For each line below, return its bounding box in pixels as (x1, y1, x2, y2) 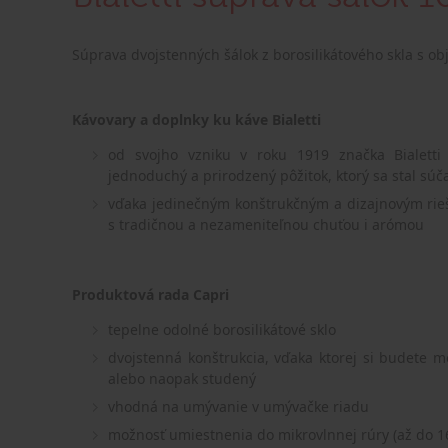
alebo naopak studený (108, 369, 260, 388)
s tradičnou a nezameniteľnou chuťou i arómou (108, 215, 424, 234)
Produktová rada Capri (72, 285, 229, 304)
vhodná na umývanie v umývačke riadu (108, 397, 369, 416)
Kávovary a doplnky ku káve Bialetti (72, 110, 321, 129)
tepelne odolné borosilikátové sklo (108, 320, 336, 339)
